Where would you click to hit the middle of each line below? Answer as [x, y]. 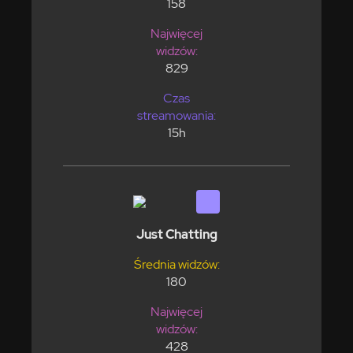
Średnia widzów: [176, 264]
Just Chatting [176, 234]
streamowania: [176, 115]
